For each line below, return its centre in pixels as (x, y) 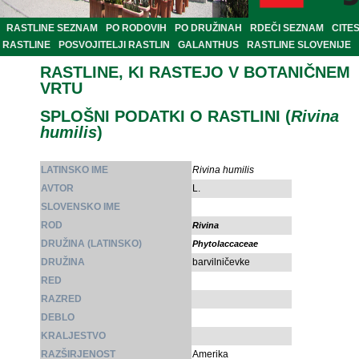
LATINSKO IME (75, 170)
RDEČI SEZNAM (287, 28)
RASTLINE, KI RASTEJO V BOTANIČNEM (195, 73)
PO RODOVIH (136, 28)
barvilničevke (221, 262)
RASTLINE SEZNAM (52, 28)
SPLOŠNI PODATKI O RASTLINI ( (165, 117)
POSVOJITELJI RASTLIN (114, 45)
